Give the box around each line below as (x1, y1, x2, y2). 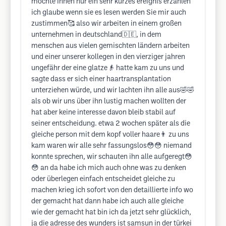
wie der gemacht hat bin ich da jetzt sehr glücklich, (31, 209, 191, 216)
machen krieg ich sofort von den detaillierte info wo (31, 187, 193, 194)
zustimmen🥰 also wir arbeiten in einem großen (31, 21, 182, 27)
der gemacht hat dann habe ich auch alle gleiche (31, 198, 184, 205)
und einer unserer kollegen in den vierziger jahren (31, 54, 185, 61)
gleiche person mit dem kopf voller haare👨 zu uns (31, 132, 189, 138)
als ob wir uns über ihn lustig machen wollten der (31, 98, 186, 105)
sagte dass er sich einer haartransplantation (31, 76, 171, 83)
